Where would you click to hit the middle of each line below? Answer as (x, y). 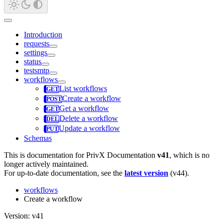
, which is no (189, 155)
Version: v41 (24, 216)
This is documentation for (45, 155)
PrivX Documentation (121, 155)
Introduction (43, 34)
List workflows (83, 88)
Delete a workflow (89, 118)
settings (36, 52)
